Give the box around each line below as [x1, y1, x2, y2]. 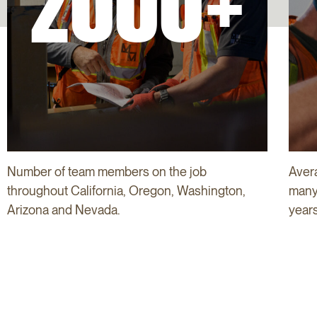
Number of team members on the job [7, 163, 207, 179]
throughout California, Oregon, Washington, [7, 183, 246, 198]
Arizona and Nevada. [7, 202, 120, 217]
